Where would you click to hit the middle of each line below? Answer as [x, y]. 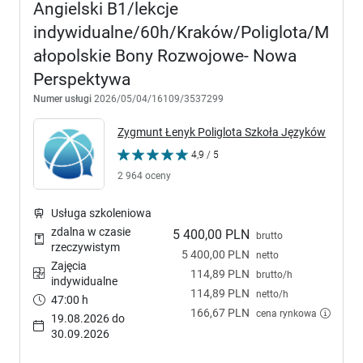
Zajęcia [69, 266]
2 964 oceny [144, 175]
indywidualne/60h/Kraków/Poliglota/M [181, 32]
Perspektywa [82, 79]
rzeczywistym [85, 247]
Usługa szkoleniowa [101, 213]
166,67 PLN [220, 312]
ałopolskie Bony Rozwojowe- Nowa [165, 56]
